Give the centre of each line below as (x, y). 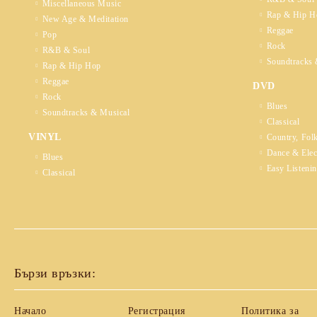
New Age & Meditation (85, 19)
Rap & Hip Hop (71, 66)
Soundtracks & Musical (86, 113)
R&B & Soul (66, 50)
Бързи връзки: (55, 273)
